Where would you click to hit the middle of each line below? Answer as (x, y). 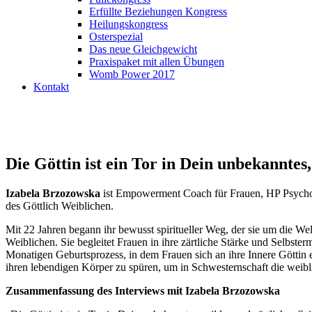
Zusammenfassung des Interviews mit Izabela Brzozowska (143, 290)
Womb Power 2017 (132, 74)
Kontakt (51, 87)
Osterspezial (116, 37)
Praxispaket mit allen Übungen (157, 62)
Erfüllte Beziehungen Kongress (158, 11)
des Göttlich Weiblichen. (60, 205)
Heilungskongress (128, 24)
